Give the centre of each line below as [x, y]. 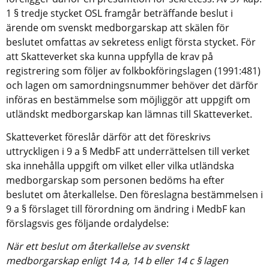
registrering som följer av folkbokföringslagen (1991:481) [133, 71]
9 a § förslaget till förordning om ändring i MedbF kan [126, 209]
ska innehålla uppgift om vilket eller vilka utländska [120, 165]
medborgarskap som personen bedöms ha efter [115, 180]
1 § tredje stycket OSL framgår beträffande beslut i [119, 13]
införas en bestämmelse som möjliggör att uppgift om [128, 99]
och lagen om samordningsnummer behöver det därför [132, 85]
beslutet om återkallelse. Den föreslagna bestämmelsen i [134, 194]
